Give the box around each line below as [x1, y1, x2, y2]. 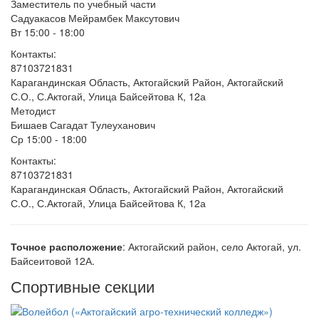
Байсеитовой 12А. [11, 253, 95, 268]
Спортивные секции [11, 274, 155, 297]
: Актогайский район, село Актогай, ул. [122, 239, 301, 253]
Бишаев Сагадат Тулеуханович [11, 117, 155, 132]
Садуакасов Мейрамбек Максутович [11, 10, 179, 25]
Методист [11, 103, 56, 117]
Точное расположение [11, 239, 122, 253]
